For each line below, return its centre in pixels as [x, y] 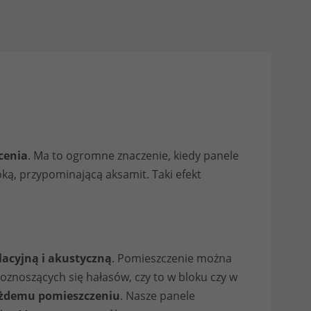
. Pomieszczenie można [172, 259]
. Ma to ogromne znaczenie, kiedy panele [133, 156]
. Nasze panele [158, 296]
